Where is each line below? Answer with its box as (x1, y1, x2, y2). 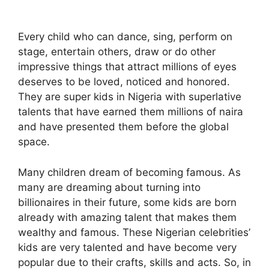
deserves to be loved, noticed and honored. (18, 76, 230, 88)
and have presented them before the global (18, 121, 229, 133)
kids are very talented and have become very (18, 241, 237, 253)
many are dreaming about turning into (18, 181, 201, 193)
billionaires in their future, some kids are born (18, 196, 237, 208)
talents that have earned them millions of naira (18, 106, 243, 118)
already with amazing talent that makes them (18, 211, 237, 223)
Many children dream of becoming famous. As (18, 166, 241, 178)
